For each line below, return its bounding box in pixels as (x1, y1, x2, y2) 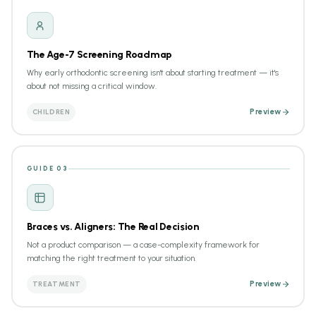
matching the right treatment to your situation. (26, 253, 196, 263)
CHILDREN (32, 107, 71, 116)
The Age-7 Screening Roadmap (26, 49, 172, 61)
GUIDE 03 (26, 164, 68, 172)
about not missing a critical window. (26, 81, 157, 91)
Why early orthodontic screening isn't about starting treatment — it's (26, 68, 279, 78)
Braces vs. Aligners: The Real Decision (26, 221, 200, 233)
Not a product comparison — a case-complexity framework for (26, 240, 260, 250)
